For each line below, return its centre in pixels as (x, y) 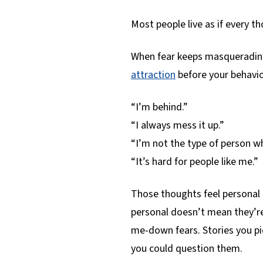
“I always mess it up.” (178, 125)
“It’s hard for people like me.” (195, 161)
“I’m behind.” (159, 107)
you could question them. (187, 248)
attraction (153, 75)
